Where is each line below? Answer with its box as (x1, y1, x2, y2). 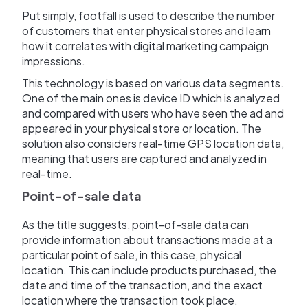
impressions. (22, 54, 85, 69)
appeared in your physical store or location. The (22, 121, 261, 136)
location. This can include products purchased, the (22, 263, 276, 278)
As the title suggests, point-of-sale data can (22, 217, 249, 232)
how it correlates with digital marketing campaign (22, 38, 269, 54)
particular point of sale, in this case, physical (22, 247, 241, 263)
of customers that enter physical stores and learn (22, 23, 271, 38)
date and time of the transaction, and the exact (22, 278, 263, 293)
